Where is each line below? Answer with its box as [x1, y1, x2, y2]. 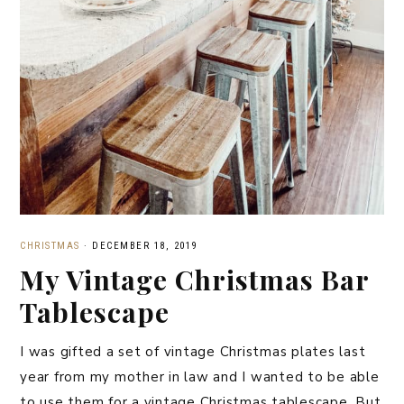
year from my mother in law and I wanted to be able [20, 367, 380, 386]
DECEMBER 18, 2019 [92, 239, 197, 252]
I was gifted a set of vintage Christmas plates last [20, 342, 366, 361]
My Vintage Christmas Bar [20, 261, 369, 298]
